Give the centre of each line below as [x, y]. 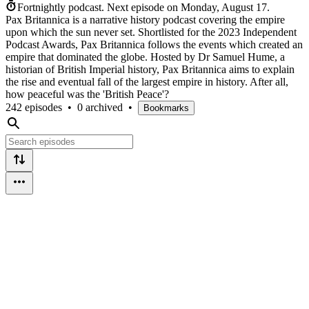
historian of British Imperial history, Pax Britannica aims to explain [150, 69]
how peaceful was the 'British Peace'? [87, 94]
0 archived [100, 107]
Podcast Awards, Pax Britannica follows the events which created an [154, 44]
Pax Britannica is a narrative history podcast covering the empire [145, 19]
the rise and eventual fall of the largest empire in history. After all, [147, 81]
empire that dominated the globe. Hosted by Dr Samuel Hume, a [145, 57]
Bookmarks [166, 108]
